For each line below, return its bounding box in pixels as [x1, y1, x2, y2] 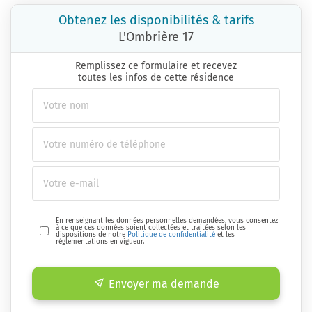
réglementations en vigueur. [56, 237, 145, 246]
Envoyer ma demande [108, 276, 219, 290]
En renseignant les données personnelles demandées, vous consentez [56, 216, 279, 225]
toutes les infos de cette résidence [78, 71, 234, 84]
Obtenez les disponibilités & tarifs [58, 12, 254, 28]
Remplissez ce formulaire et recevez [75, 59, 237, 72]
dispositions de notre [56, 230, 128, 239]
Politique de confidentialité [127, 230, 216, 239]
